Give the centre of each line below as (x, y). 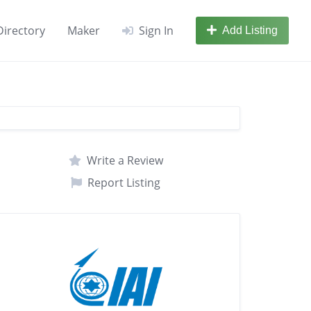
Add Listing (250, 30)
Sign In (156, 31)
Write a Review (125, 160)
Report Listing (124, 183)
